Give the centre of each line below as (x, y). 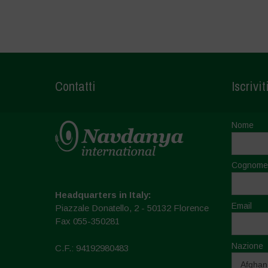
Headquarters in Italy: (103, 195)
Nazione (247, 246)
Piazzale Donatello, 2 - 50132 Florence (132, 208)
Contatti (75, 86)
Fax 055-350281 (87, 221)
